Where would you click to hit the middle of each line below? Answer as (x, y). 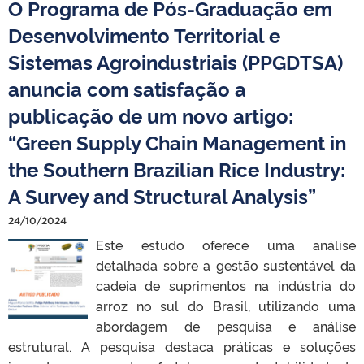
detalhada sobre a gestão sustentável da (226, 264)
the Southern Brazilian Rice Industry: (177, 168)
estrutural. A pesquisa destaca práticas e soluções (182, 346)
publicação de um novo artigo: (151, 115)
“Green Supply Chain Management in (177, 141)
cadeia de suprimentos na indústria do (226, 285)
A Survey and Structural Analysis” (162, 195)
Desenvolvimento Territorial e (144, 34)
